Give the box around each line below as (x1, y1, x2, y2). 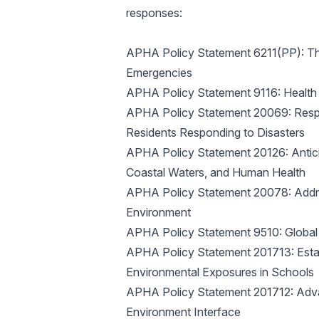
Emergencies (125, 66, 192, 80)
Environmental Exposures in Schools (125, 265, 314, 279)
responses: (125, 6, 182, 20)
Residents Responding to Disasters (125, 125, 305, 140)
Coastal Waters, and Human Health (125, 165, 305, 179)
